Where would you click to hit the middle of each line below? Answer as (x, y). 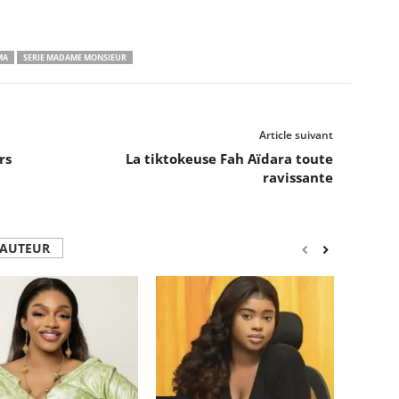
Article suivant (296, 135)
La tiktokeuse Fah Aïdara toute (229, 159)
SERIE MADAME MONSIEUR (74, 58)
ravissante (297, 178)
